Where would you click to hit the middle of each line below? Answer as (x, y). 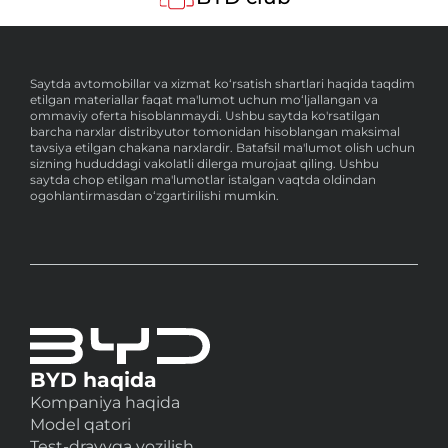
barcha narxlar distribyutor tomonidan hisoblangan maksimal (215, 131)
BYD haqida (93, 379)
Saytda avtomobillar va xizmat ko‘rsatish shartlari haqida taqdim (222, 83)
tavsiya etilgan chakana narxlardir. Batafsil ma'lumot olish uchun (222, 147)
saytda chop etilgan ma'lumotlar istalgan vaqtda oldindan (203, 179)
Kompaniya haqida (105, 402)
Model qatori (80, 424)
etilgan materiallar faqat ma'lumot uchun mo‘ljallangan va (204, 99)
